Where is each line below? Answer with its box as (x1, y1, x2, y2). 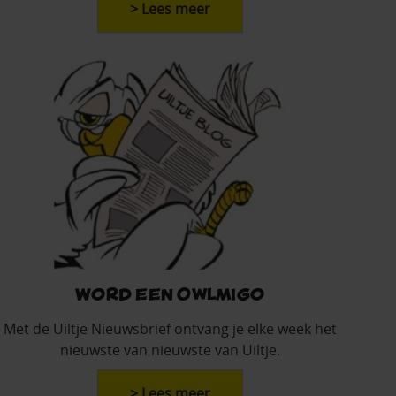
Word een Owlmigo (75, 284, 264, 303)
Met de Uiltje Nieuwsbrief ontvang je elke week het (3, 319, 337, 339)
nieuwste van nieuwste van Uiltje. (59, 340, 280, 361)
